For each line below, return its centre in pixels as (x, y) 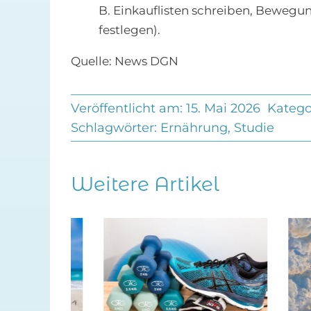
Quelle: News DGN (124, 61)
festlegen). (129, 30)
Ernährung (194, 128)
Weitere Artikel (145, 184)
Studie (254, 128)
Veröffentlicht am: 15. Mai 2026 (165, 109)
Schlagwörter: (115, 128)
